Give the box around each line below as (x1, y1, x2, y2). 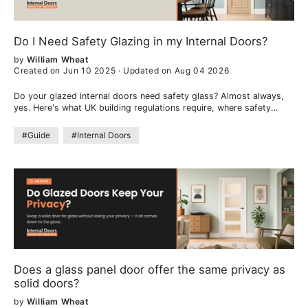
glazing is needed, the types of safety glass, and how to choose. (14, 114, 283, 125)
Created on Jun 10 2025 (14, 65, 118, 76)
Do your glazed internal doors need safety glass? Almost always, (14, 91, 284, 102)
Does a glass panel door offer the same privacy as (14, 262, 285, 276)
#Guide (22, 130, 50, 141)
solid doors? (14, 276, 79, 290)
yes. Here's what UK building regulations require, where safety (14, 102, 271, 113)
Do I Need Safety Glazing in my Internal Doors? (14, 34, 267, 49)
